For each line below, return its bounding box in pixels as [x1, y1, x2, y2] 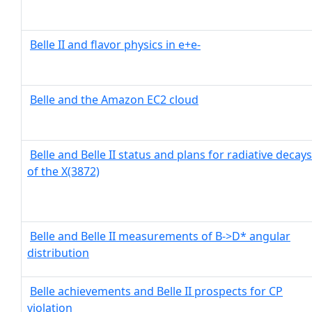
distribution [27, 245, 89, 260]
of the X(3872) [27, 164, 100, 179]
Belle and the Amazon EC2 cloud [30, 92, 198, 107]
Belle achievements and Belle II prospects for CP [30, 283, 283, 299]
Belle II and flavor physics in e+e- [30, 37, 201, 52]
